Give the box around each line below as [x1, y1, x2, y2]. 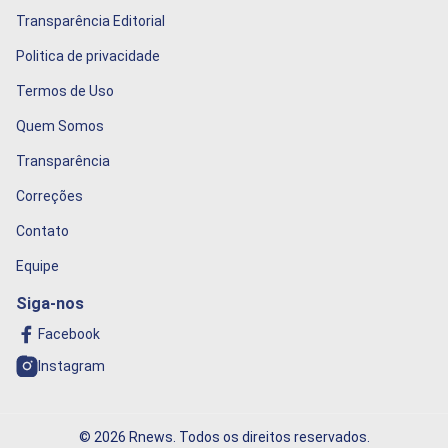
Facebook [38, 326, 100, 343]
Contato [16, 223, 69, 240]
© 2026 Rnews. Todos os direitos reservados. [78, 429, 370, 446]
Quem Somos [16, 118, 104, 135]
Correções [16, 188, 83, 205]
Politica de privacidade [16, 48, 160, 65]
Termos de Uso [16, 83, 114, 100]
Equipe [16, 258, 59, 275]
